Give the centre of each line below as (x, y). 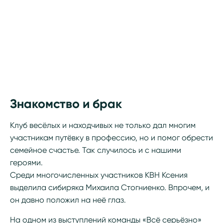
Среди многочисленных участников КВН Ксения (99, 175)
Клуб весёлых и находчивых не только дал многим (103, 125)
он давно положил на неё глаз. (68, 200)
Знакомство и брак (66, 104)
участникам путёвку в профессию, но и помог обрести (111, 138)
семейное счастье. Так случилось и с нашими (96, 150)
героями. (26, 163)
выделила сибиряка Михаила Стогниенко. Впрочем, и (110, 187)
